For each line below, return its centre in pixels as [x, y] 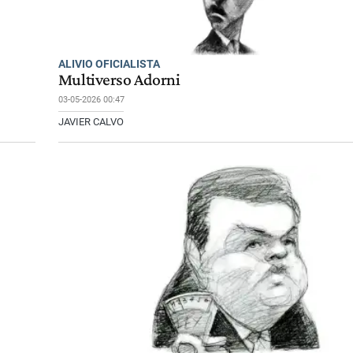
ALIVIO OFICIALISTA [109, 64]
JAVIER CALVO [91, 122]
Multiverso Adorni [119, 80]
